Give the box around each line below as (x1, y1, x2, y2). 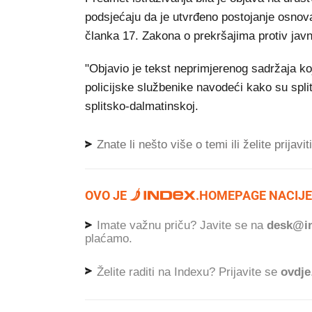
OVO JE (85, 188, 130, 203)
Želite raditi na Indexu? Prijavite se (93, 265, 281, 279)
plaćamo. (85, 231, 132, 245)
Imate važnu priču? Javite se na (93, 219, 267, 233)
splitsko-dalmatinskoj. (85, 100, 202, 114)
